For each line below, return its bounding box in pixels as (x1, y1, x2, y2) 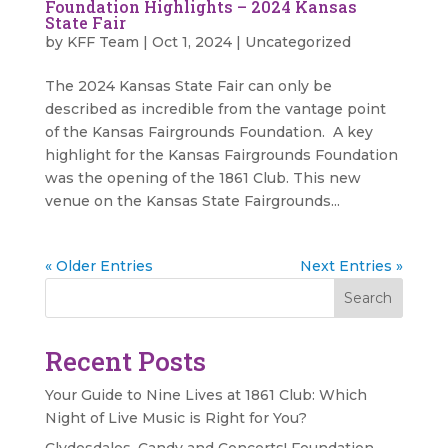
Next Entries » (300, 257, 404, 276)
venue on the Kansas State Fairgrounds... (44, 192, 340, 211)
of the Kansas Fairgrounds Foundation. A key (44, 123, 373, 142)
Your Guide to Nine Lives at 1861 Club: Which (44, 386, 367, 405)
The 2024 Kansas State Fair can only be (44, 77, 332, 96)
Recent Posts (44, 344, 206, 379)
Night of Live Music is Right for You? (44, 409, 307, 428)
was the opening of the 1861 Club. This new (44, 169, 361, 188)
